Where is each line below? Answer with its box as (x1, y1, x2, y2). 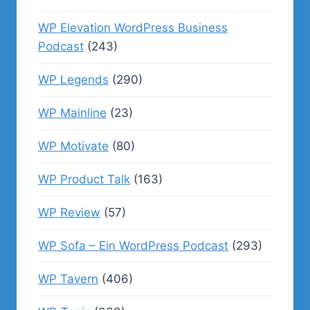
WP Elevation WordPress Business (38, 21, 228, 35)
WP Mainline (38, 106, 107, 120)
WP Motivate (38, 139, 109, 153)
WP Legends (38, 73, 109, 86)
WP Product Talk (38, 172, 130, 186)
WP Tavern (38, 272, 98, 286)
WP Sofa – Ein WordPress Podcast (38, 239, 228, 253)
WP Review (38, 206, 100, 219)
